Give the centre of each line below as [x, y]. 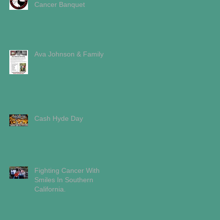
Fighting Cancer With [67, 171]
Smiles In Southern [64, 180]
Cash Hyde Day [59, 119]
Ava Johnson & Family [69, 54]
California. [50, 189]
